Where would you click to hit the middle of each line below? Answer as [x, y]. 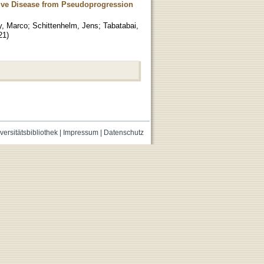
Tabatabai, [121, 25]
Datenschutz [123, 132]
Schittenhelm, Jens [65, 25]
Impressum [80, 132]
